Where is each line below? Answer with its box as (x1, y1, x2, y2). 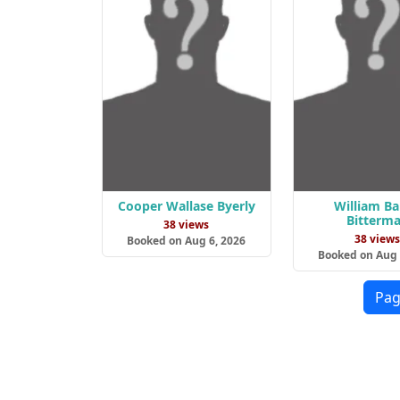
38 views (163, 217, 210, 233)
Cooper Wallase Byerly (117, 197, 255, 215)
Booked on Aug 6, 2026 (127, 233, 246, 249)
